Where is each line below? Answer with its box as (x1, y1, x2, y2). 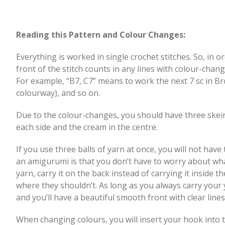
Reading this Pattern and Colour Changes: (16, 29, 185, 40)
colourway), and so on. (16, 87, 100, 98)
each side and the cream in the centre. (16, 121, 158, 133)
